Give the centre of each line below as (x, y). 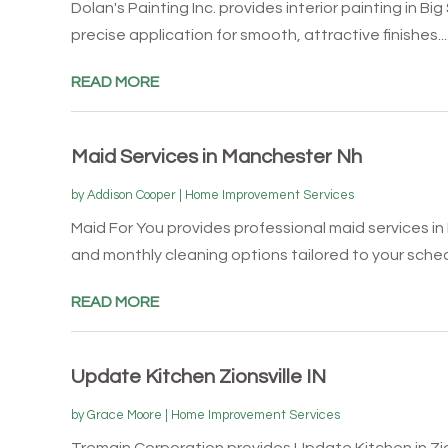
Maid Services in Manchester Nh (216, 156)
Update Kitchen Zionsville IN (198, 376)
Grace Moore (124, 414)
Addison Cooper (131, 194)
